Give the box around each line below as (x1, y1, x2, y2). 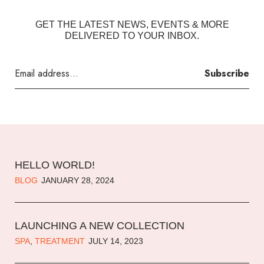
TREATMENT (35, 236, 85, 246)
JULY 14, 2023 (88, 236, 143, 246)
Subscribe (204, 67, 249, 81)
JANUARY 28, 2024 (41, 176, 114, 186)
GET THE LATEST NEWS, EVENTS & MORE (35, 19, 229, 30)
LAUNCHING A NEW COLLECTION (15, 220, 184, 232)
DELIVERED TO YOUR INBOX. (65, 31, 199, 41)
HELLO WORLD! (15, 159, 95, 171)
